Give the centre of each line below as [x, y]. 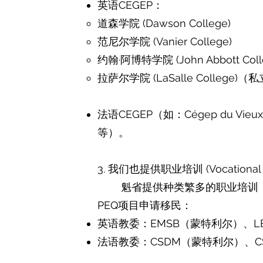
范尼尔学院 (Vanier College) [165, 41]
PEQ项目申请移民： [145, 205]
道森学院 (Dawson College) [164, 23]
